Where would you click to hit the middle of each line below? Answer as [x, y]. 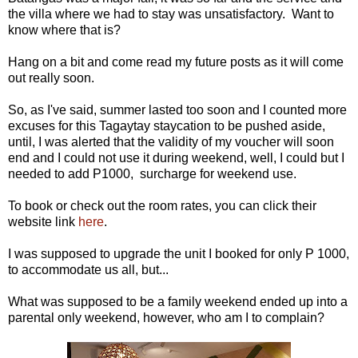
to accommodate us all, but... [88, 269]
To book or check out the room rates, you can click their [162, 205]
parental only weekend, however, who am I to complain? [168, 317]
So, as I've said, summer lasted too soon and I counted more [177, 109]
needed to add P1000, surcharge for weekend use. [152, 173]
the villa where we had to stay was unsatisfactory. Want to [171, 14]
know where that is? [64, 30]
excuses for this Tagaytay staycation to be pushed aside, [167, 125]
